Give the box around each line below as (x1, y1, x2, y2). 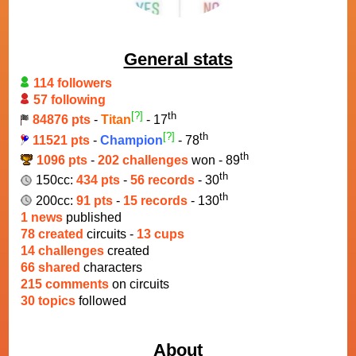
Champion (100, 133, 163, 148)
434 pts (76, 173, 120, 188)
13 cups (137, 227, 184, 242)
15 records (123, 194, 188, 208)
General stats (123, 49, 233, 70)
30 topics (21, 294, 75, 308)
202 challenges (97, 153, 188, 168)
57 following (33, 93, 106, 107)
